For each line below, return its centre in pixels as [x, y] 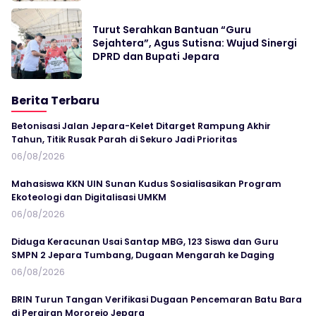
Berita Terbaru [55, 101]
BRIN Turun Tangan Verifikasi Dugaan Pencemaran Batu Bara [157, 300]
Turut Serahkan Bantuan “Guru [172, 30]
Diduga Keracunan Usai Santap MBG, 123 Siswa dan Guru [145, 242]
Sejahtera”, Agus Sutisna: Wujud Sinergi [195, 43]
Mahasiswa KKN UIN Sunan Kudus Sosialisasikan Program [146, 184]
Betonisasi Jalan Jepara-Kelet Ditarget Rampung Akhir [141, 126]
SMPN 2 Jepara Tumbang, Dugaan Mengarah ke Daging [143, 255]
